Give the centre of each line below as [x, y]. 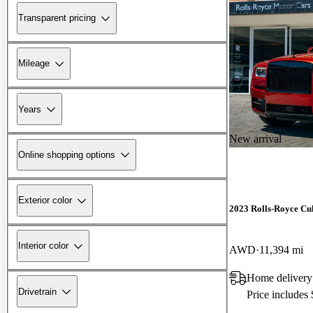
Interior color [43, 246]
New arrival [255, 138]
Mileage [34, 64]
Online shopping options [67, 154]
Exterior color [45, 201]
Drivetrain [37, 291]
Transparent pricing [57, 18]
